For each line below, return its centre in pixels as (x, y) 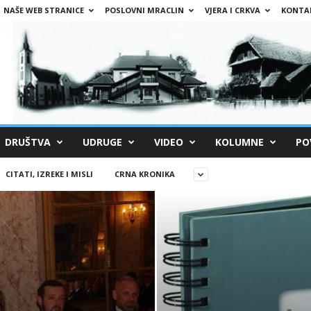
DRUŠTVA (27, 142)
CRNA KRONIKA (144, 174)
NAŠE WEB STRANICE (43, 10)
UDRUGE (102, 142)
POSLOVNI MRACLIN (144, 10)
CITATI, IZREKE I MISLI (49, 174)
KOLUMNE (239, 142)
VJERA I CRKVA (232, 10)
